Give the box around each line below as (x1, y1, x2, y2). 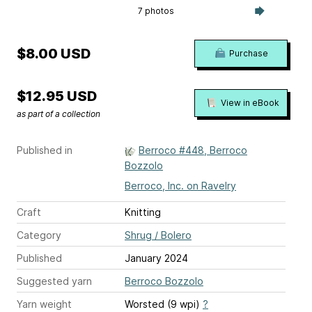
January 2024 (125, 252, 188, 265)
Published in (17, 144, 72, 157)
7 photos (137, 6, 174, 17)
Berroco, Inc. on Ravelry (201, 180, 236, 192)
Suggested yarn (17, 275, 92, 288)
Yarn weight (17, 298, 72, 311)
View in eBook (221, 97, 279, 108)
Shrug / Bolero (125, 229, 192, 242)
